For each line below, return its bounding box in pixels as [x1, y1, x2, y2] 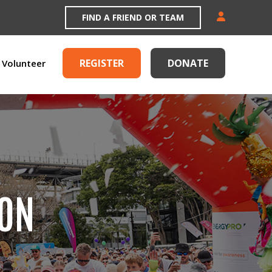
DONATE [168, 56, 208, 70]
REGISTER [80, 56, 124, 70]
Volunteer [2, 57, 46, 69]
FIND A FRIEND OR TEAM [81, 12, 184, 23]
